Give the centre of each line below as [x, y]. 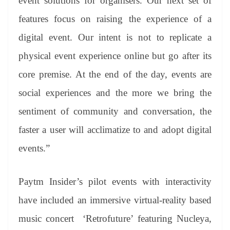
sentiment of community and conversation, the [115, 111]
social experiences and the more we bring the [115, 93]
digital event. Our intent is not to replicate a [115, 37]
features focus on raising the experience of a [115, 19]
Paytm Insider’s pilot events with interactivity [115, 181]
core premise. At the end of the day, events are [115, 74]
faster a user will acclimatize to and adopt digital [115, 130]
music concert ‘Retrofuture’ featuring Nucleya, [115, 218]
